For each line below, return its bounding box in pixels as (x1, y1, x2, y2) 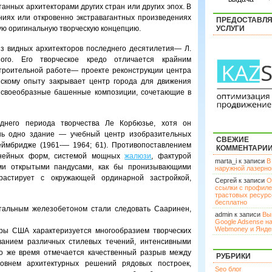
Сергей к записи (215, 177, 267, 184)
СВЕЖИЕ (216, 135, 249, 144)
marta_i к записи (215, 157, 267, 165)
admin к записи (215, 211, 262, 218)
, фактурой (151, 152, 191, 160)
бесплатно (215, 199, 247, 206)
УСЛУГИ (216, 24, 245, 33)
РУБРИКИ (216, 252, 251, 260)
